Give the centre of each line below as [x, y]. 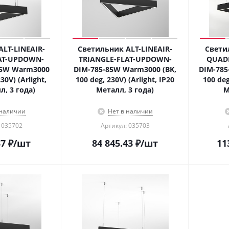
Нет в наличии [130, 111]
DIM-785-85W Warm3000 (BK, [125, 69]
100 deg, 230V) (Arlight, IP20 [125, 79]
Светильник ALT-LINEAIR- [125, 49]
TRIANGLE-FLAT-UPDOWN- [125, 59]
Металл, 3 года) [125, 90]
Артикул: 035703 [125, 125]
